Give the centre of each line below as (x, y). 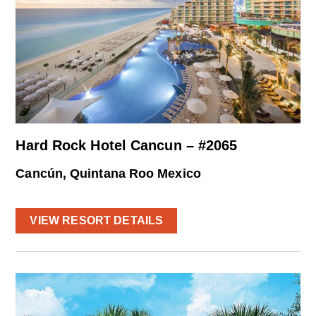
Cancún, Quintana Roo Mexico (108, 173)
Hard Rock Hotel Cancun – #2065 (127, 145)
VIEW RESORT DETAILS (97, 220)
